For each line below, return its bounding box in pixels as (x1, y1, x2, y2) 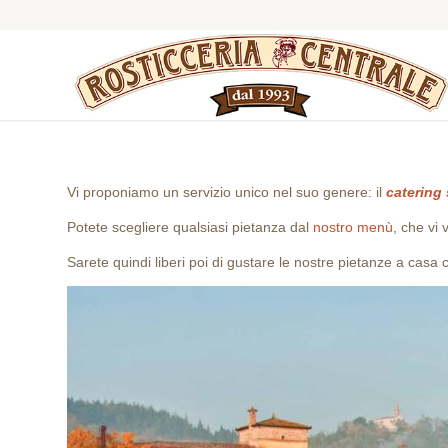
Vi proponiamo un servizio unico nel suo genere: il (67, 183, 386, 200)
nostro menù (313, 218, 393, 235)
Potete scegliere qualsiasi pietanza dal (67, 218, 313, 235)
